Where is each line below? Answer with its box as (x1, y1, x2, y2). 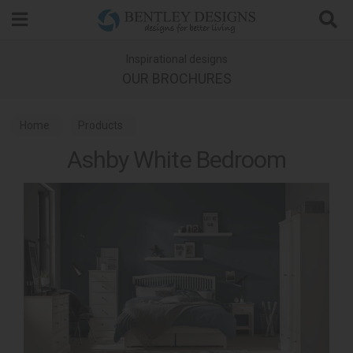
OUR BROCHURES (121, 70, 232, 87)
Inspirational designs (125, 53, 228, 65)
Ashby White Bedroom (66, 146, 287, 173)
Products (78, 119, 124, 132)
